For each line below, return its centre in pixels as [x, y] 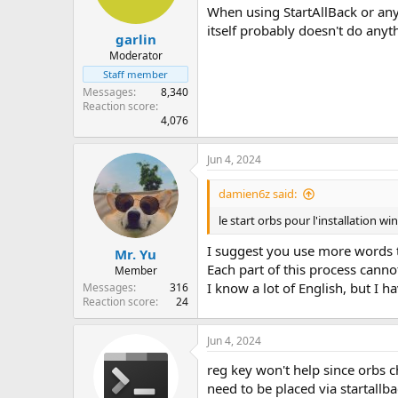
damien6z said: [258, 194]
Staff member [135, 74]
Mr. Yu [135, 254]
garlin [135, 39]
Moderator [135, 56]
